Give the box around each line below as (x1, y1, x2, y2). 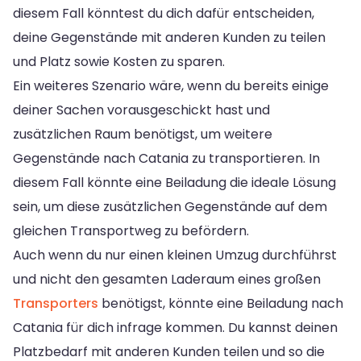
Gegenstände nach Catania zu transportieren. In (13, 148, 320, 168)
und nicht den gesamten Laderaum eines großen (13, 269, 321, 288)
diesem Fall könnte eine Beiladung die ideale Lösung (13, 172, 336, 192)
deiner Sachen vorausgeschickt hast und (13, 100, 270, 119)
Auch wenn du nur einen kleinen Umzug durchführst (13, 245, 337, 264)
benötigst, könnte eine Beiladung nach (98, 293, 343, 313)
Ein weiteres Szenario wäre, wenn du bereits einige (13, 76, 329, 95)
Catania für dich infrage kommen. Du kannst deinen (13, 317, 338, 337)
